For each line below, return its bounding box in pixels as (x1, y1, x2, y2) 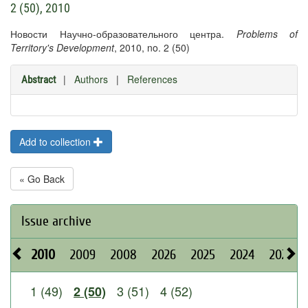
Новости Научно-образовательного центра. (10, 27, 236, 41)
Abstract (21, 74, 56, 86)
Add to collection (19, 135, 93, 148)
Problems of (236, 27, 298, 41)
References (127, 72, 177, 86)
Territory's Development (10, 41, 114, 54)
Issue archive (21, 213, 91, 229)
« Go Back (19, 172, 65, 186)
